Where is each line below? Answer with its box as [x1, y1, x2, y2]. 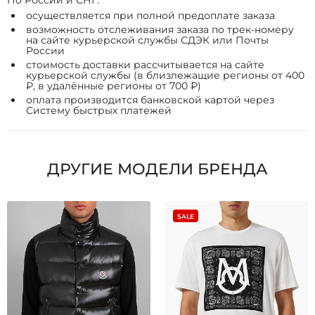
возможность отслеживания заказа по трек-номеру [26, 23, 294, 36]
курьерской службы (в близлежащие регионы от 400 [26, 69, 304, 82]
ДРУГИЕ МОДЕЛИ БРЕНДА [47, 160, 268, 179]
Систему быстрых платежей [26, 104, 172, 117]
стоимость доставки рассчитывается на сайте [26, 58, 264, 71]
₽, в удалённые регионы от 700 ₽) [26, 79, 201, 92]
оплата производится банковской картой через [26, 94, 274, 106]
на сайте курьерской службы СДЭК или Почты [26, 34, 269, 46]
